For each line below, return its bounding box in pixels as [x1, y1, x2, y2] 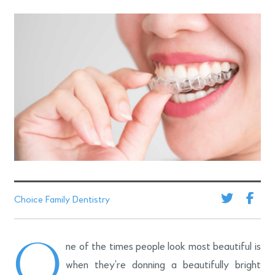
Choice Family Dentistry [14, 195, 110, 205]
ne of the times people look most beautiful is [66, 241, 261, 252]
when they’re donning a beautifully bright [66, 259, 261, 271]
